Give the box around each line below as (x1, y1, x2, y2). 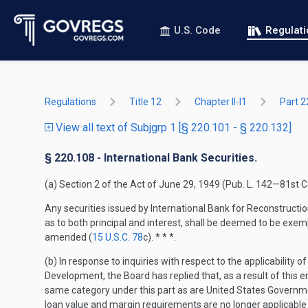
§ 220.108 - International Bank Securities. (45, 151, 257, 164)
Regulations (45, 96, 96, 107)
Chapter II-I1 (195, 96, 247, 107)
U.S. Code (174, 24, 221, 36)
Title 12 (129, 96, 162, 107)
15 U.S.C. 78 (92, 232, 143, 243)
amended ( (45, 232, 92, 243)
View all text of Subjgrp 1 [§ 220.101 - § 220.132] (53, 121, 291, 134)
